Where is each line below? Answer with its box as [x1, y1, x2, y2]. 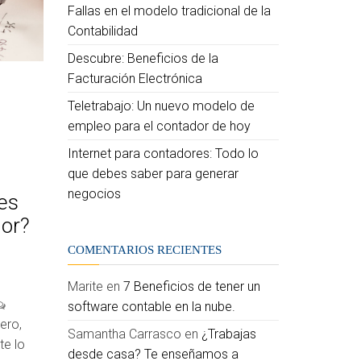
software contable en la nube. [67, 299, 235, 314]
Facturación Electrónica [67, 71, 202, 86]
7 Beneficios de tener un [122, 279, 260, 294]
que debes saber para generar [67, 166, 239, 181]
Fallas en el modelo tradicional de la [67, 3, 271, 19]
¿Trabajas [201, 326, 256, 342]
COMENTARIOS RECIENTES [67, 243, 222, 256]
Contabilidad [67, 23, 138, 39]
